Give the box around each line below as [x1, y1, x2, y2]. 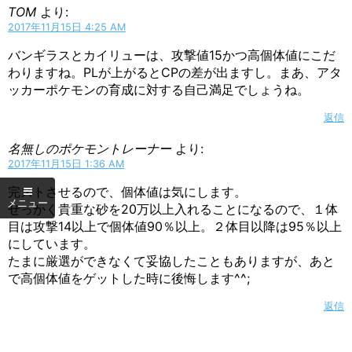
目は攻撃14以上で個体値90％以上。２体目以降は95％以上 [8, 218, 342, 234]
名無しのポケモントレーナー [8, 140, 171, 156]
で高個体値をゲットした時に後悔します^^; [8, 269, 250, 286]
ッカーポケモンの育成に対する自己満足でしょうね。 [8, 81, 310, 97]
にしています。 [8, 235, 96, 251]
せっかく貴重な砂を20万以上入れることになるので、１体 [8, 200, 338, 217]
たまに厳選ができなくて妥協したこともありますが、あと [8, 252, 335, 269]
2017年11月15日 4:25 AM [8, 20, 126, 33]
